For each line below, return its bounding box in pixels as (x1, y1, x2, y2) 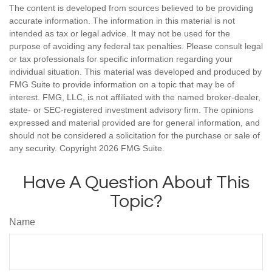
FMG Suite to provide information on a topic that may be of (9, 80, 234, 90)
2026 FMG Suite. (99, 143, 165, 154)
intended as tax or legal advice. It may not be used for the (9, 29, 230, 39)
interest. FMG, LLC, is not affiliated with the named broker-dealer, (9, 92, 260, 103)
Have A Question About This (22, 173, 250, 192)
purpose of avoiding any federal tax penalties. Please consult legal (9, 41, 263, 52)
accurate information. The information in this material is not (9, 16, 235, 26)
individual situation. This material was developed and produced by (9, 67, 262, 77)
